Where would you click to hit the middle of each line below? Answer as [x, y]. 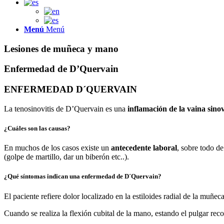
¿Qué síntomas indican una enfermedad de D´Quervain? [83, 176]
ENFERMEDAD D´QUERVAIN [70, 89]
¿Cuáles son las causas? [37, 128]
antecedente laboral [144, 148]
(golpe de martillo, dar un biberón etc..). [66, 157]
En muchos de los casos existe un [57, 148]
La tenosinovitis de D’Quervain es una [66, 108]
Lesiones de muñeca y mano [61, 48]
